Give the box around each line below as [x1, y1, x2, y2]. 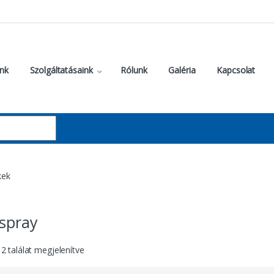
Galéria [168, 64, 196, 76]
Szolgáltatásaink [29, 64, 93, 76]
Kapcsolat [217, 64, 256, 76]
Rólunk [120, 64, 147, 76]
